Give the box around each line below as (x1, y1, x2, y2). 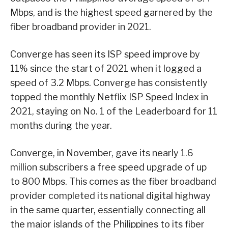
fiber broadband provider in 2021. (10, 21, 151, 32)
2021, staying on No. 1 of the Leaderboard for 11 (10, 105, 217, 117)
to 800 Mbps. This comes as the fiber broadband (10, 176, 216, 187)
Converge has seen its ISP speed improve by (10, 48, 200, 60)
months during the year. (10, 120, 112, 131)
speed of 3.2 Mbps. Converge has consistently (10, 77, 208, 88)
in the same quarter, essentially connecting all (10, 204, 206, 215)
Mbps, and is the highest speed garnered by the (10, 7, 213, 18)
